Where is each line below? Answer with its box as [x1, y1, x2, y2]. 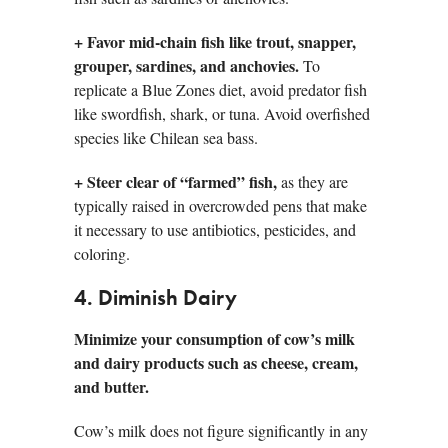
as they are [277, 171, 348, 193]
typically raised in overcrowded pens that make [74, 195, 367, 217]
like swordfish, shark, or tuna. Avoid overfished [74, 103, 370, 125]
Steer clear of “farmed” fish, [87, 170, 277, 194]
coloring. [74, 243, 130, 265]
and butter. [74, 375, 149, 399]
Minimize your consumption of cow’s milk [74, 327, 355, 351]
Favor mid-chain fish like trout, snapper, [87, 30, 356, 54]
